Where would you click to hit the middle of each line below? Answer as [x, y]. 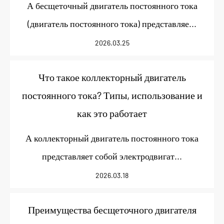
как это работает [112, 113]
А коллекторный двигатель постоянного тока [112, 138]
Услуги [65, 23]
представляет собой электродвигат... [112, 156]
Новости [65, 55]
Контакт [65, 86]
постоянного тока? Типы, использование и [112, 95]
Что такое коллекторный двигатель [112, 77]
